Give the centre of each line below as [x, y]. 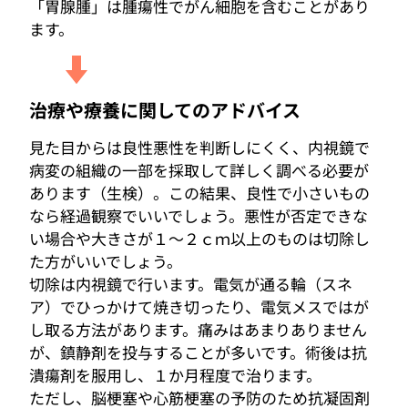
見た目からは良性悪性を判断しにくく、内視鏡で [199, 147]
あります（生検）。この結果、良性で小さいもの [199, 193]
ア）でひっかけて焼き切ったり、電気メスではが [199, 306]
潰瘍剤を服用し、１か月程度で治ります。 [175, 375]
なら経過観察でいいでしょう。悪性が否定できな [199, 215]
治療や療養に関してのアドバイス [165, 110]
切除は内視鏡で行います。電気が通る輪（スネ [191, 284]
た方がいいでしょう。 [106, 261]
